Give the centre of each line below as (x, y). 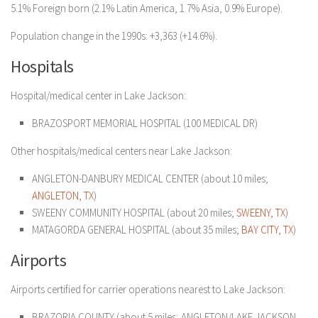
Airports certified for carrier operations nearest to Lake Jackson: (148, 289)
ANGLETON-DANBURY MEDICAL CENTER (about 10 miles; (150, 179)
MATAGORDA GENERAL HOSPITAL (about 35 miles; (137, 230)
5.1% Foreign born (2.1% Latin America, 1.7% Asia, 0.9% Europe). (147, 8)
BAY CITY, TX (267, 230)
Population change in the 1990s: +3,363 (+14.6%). (114, 36)
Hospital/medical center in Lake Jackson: (98, 95)
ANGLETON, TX (63, 196)
